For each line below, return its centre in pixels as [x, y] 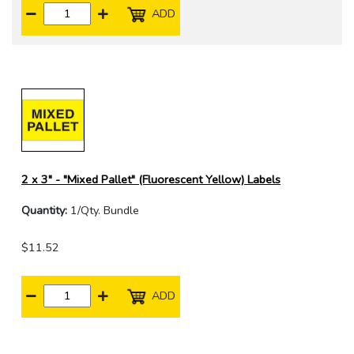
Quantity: [44, 211]
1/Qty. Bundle [103, 211]
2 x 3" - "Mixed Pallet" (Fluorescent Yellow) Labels [151, 180]
